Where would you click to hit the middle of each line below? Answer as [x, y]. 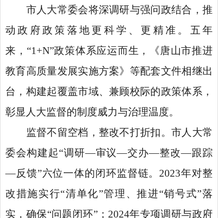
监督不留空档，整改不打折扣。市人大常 [119, 132]
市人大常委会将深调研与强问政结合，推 [119, 10]
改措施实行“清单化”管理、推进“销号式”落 [109, 194]
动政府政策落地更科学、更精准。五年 [109, 30]
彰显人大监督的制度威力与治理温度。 [92, 112]
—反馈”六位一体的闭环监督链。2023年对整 [109, 173]
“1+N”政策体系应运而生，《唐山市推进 [120, 51]
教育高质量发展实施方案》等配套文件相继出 [109, 71]
